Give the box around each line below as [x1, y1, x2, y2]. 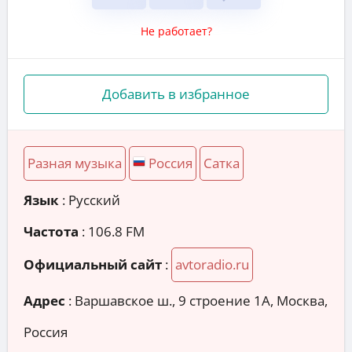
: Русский [59, 190, 120, 209]
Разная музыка [27, 153, 122, 172]
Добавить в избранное [102, 84, 250, 103]
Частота [24, 222, 79, 240]
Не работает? [140, 23, 212, 38]
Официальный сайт [24, 255, 162, 273]
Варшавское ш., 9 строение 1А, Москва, [75, 291, 328, 310]
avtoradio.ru [175, 255, 249, 273]
